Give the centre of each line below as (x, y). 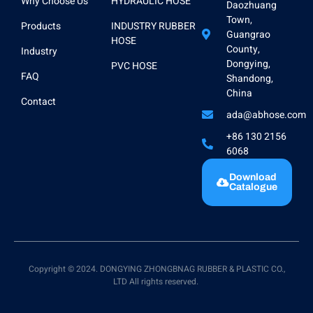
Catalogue (253, 187)
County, (243, 49)
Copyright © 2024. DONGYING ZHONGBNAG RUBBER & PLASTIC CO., (156, 269)
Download (253, 177)
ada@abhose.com (266, 115)
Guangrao (248, 34)
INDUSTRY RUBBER (154, 26)
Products (41, 26)
